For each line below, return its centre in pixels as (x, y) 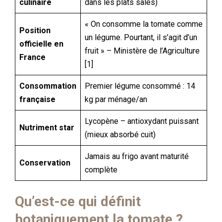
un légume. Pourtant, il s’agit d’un (141, 37)
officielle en (41, 44)
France (32, 57)
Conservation (45, 163)
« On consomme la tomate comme (144, 24)
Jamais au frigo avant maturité (137, 156)
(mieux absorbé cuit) (120, 135)
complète (101, 170)
